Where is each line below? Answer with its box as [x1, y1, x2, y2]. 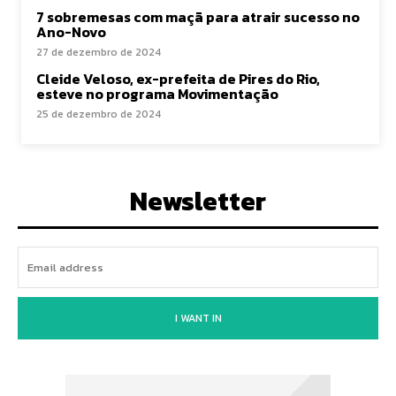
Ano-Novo [36, 21, 106, 42]
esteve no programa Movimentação [36, 83, 278, 104]
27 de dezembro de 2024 [36, 44, 161, 60]
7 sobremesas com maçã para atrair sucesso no [36, 6, 360, 27]
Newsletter [130, 181, 266, 221]
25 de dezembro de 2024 [36, 106, 161, 122]
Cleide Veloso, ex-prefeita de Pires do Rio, [36, 68, 320, 89]
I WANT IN [174, 310, 222, 326]
